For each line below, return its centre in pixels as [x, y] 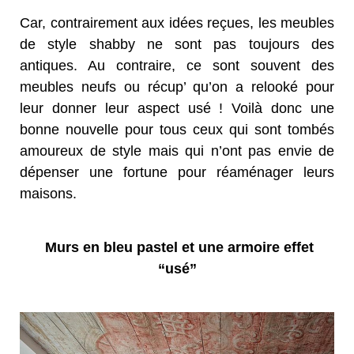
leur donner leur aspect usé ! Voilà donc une [177, 109]
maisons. [48, 194]
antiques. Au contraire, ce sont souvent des [177, 66]
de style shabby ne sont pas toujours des [177, 45]
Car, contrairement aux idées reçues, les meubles [177, 23]
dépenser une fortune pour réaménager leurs [177, 173]
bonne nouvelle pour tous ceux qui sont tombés [177, 130]
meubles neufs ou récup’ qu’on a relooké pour [177, 87]
